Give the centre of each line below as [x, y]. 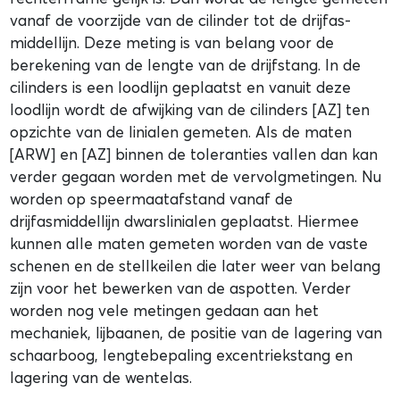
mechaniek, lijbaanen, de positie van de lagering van [196, 333]
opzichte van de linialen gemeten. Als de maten [181, 132]
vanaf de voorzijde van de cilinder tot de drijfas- [181, 21]
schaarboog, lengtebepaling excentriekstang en [182, 355]
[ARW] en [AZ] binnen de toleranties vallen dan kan [194, 154]
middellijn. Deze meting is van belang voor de [172, 43]
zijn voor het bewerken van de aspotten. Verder [181, 288]
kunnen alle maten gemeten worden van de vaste [189, 244]
